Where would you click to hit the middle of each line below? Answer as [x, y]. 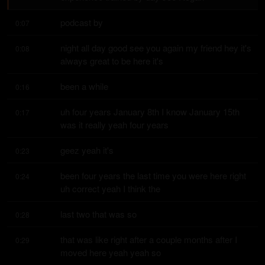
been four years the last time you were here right [153, 175]
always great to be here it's [112, 61]
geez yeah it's [87, 150]
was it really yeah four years [114, 125]
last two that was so [98, 214]
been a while [84, 86]
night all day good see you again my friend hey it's [156, 48]
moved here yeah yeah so [111, 252]
